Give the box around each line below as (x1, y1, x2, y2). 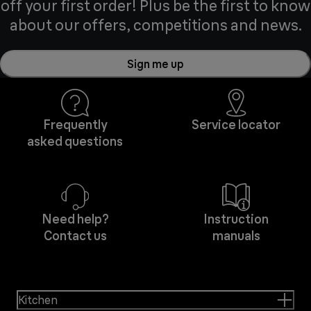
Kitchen (18, 293, 58, 307)
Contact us (43, 228, 107, 244)
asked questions (27, 133, 123, 149)
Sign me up (127, 56, 184, 71)
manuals (212, 228, 260, 244)
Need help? (41, 211, 109, 227)
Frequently (43, 117, 107, 133)
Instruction (203, 211, 269, 227)
